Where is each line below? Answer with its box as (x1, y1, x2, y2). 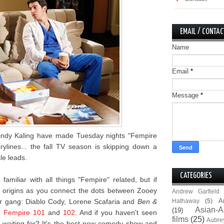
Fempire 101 (3, 208, 45, 216)
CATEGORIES (180, 172, 212, 179)
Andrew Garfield (172, 188, 220, 194)
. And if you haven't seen (74, 208, 157, 216)
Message (172, 91, 200, 99)
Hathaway (172, 197, 199, 204)
